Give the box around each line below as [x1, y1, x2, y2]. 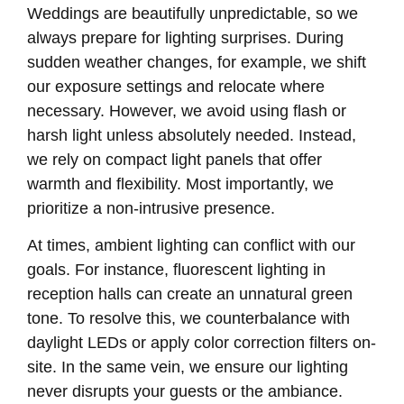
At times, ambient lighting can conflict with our [27, 236, 355, 255]
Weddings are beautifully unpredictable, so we [27, 4, 358, 23]
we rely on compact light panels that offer [27, 150, 322, 169]
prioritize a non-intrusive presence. [27, 198, 275, 217]
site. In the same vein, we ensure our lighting [27, 358, 348, 377]
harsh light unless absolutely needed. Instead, [27, 125, 356, 144]
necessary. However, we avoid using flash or [27, 101, 346, 120]
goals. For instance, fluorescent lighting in [27, 261, 326, 280]
